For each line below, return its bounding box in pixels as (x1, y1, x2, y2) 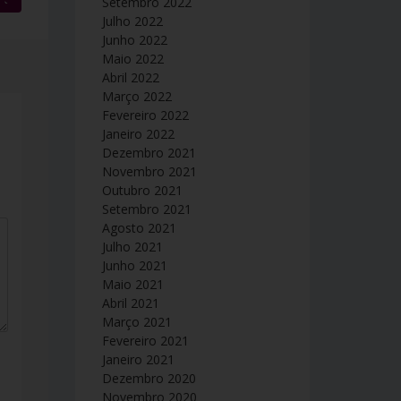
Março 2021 (101, 313, 172, 330)
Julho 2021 (101, 238, 163, 255)
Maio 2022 (101, 50, 164, 67)
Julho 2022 (101, 13, 163, 30)
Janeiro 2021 (101, 351, 175, 368)
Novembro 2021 (101, 163, 197, 180)
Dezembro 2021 (101, 144, 196, 161)
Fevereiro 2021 (101, 332, 189, 349)
